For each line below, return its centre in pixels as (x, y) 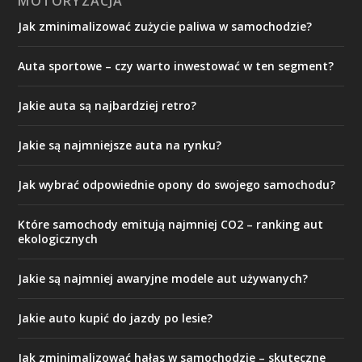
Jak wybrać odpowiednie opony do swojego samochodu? (177, 185)
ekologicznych (58, 239)
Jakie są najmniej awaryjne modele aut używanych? (163, 278)
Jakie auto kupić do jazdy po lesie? (116, 318)
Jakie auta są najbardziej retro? (107, 105)
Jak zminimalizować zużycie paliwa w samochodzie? (165, 26)
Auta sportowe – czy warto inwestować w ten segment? (176, 66)
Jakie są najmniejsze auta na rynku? (120, 145)
